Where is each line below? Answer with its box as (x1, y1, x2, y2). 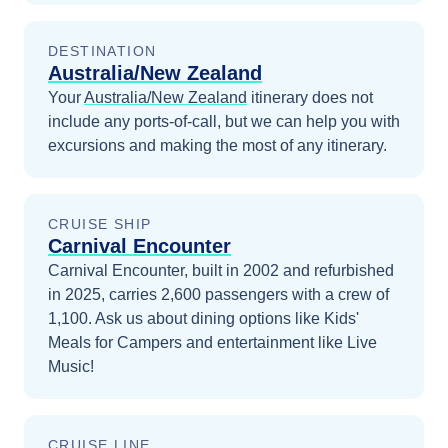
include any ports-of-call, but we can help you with (48, 113, 400, 130)
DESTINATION (48, 43, 157, 59)
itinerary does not (247, 89, 373, 106)
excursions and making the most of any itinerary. (48, 137, 387, 154)
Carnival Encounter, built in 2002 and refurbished (48, 262, 394, 279)
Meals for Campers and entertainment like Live (48, 334, 377, 351)
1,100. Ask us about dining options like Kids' (48, 310, 359, 327)
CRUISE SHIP (48, 216, 152, 232)
